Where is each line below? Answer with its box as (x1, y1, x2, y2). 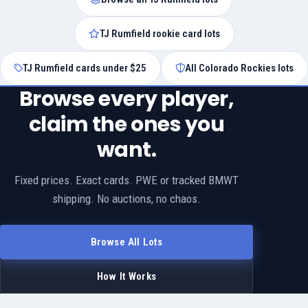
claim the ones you (28, 110, 225, 140)
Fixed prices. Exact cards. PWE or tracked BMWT (14, 173, 239, 188)
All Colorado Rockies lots (185, 62, 294, 75)
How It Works (97, 270, 156, 283)
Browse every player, (19, 85, 234, 114)
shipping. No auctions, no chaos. (52, 192, 201, 206)
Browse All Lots (90, 236, 163, 249)
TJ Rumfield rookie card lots (99, 27, 220, 41)
